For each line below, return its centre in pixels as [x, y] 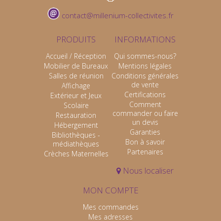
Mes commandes [110, 207]
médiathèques [76, 144]
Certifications [145, 95]
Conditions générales [145, 76]
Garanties [145, 132]
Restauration [76, 115]
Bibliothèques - [76, 135]
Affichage [76, 86]
